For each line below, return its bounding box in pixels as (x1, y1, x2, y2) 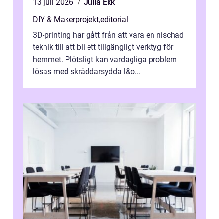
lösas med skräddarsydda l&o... (33, 67, 141, 77)
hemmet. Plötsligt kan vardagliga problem (33, 55, 177, 65)
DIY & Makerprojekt (33, 15, 99, 24)
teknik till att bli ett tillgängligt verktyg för (33, 43, 173, 52)
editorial (100, 15, 128, 24)
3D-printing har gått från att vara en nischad (33, 30, 184, 40)
